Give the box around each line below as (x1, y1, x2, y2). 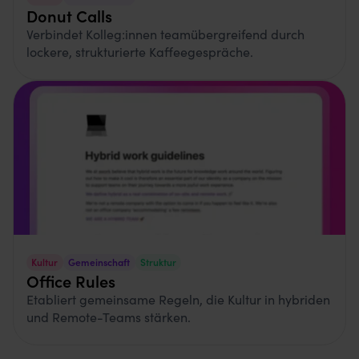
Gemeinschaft (68, 254, 131, 268)
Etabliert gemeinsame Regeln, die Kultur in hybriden (26, 290, 330, 309)
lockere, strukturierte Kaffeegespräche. (26, 42, 253, 60)
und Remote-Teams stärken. (26, 308, 192, 326)
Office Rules (26, 269, 115, 292)
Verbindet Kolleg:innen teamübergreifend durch (26, 24, 305, 42)
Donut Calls (26, 3, 112, 26)
